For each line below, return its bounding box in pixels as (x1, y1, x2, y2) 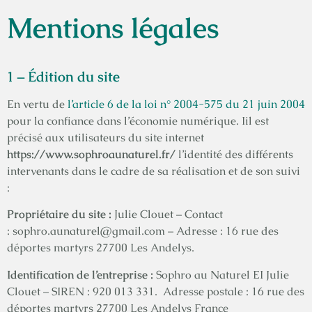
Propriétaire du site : (7, 207, 114, 222)
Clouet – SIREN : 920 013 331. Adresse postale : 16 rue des (7, 283, 304, 299)
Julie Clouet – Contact (114, 207, 223, 222)
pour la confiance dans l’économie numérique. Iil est (7, 114, 269, 128)
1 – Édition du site (7, 68, 120, 86)
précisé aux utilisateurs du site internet (7, 130, 204, 145)
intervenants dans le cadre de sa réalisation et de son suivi (7, 164, 300, 178)
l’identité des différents (175, 147, 293, 162)
